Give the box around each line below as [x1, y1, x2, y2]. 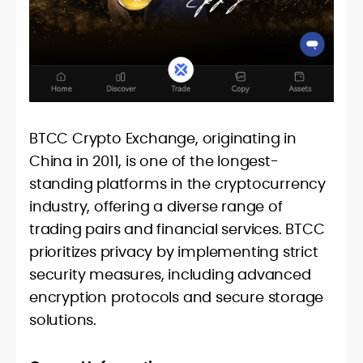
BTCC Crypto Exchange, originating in [29, 128, 297, 149]
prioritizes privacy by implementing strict [29, 241, 318, 263]
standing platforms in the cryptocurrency [29, 173, 326, 194]
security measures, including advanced [29, 264, 311, 285]
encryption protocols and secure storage [29, 287, 324, 308]
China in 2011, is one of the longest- [29, 151, 279, 172]
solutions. [29, 310, 97, 331]
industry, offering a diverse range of [29, 196, 283, 217]
